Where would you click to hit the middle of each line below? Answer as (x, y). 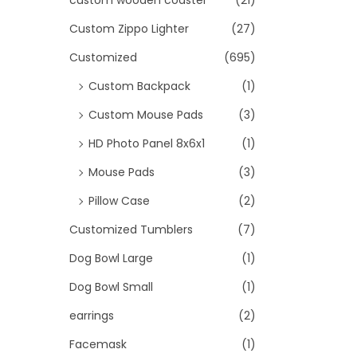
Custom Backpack (139, 86)
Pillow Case (119, 201)
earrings (92, 316)
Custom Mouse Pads (146, 115)
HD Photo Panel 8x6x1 (147, 143)
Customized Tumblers (131, 229)
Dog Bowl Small (111, 287)
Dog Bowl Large (111, 258)
